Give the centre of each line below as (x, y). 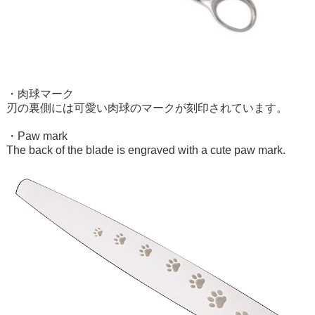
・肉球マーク (40, 94)
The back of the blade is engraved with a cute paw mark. (146, 150)
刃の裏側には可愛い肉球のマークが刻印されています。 (147, 108)
